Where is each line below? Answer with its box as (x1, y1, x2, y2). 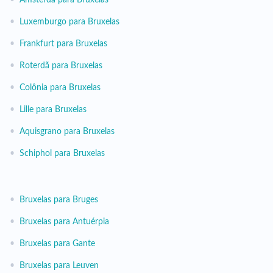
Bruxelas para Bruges (19, 196, 98, 204)
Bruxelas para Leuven (19, 261, 99, 270)
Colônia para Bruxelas (19, 83, 101, 92)
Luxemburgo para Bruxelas (19, 18, 119, 26)
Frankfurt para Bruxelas (19, 40, 107, 48)
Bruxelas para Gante (19, 239, 95, 248)
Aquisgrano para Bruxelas (19, 127, 115, 136)
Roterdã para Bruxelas (19, 62, 102, 70)
